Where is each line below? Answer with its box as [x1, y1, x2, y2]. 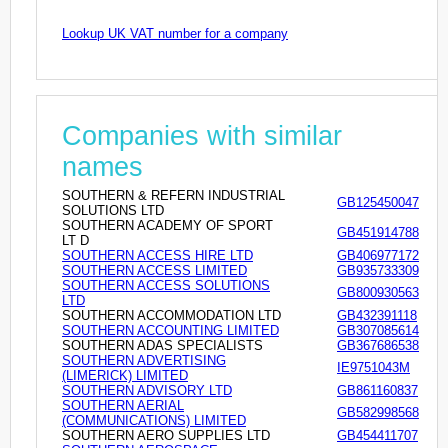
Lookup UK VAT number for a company [62, 25, 288, 41]
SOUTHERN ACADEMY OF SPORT [62, 217, 273, 233]
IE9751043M [337, 359, 410, 375]
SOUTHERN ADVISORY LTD [62, 382, 232, 398]
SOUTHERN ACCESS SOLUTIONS [62, 277, 270, 293]
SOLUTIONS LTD [62, 202, 164, 218]
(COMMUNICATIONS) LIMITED [62, 412, 246, 428]
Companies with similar [62, 120, 342, 151]
